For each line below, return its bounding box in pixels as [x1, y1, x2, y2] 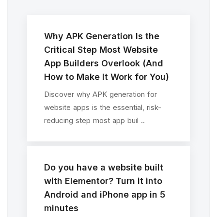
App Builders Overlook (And [44, 58, 163, 68]
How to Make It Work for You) [44, 72, 169, 82]
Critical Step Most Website [44, 45, 158, 55]
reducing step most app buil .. [44, 116, 145, 125]
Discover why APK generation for [44, 90, 157, 99]
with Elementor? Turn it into [44, 176, 162, 186]
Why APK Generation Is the [44, 31, 159, 41]
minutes [44, 203, 78, 213]
